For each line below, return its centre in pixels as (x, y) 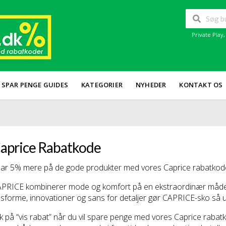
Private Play (208, 35)
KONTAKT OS (201, 85)
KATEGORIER (102, 85)
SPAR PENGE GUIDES (35, 85)
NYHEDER (151, 85)
